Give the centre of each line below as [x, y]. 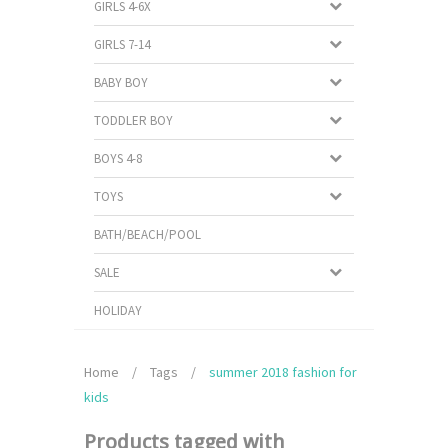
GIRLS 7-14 [122, 44]
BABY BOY [121, 82]
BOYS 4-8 [118, 158]
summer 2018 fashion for [283, 372]
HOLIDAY [118, 310]
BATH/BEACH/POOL [147, 234]
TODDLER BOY [133, 120]
